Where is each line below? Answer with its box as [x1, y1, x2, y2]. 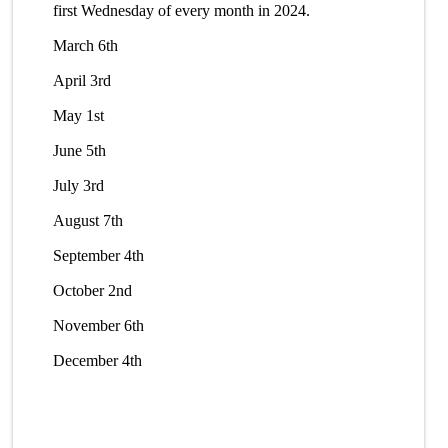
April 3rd [53, 72, 112, 90]
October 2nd [53, 282, 133, 300]
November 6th [53, 317, 145, 335]
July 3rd [53, 177, 105, 195]
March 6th [53, 37, 119, 55]
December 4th [53, 352, 143, 370]
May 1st [53, 107, 105, 125]
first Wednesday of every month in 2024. [53, 2, 311, 20]
